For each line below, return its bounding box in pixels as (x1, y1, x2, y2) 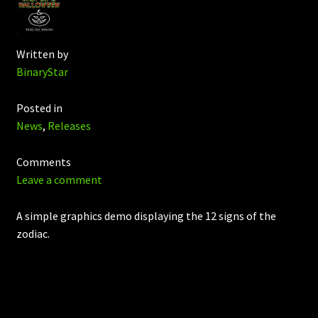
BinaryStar (16, 65, 68, 79)
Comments (16, 155, 71, 170)
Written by (16, 47, 68, 62)
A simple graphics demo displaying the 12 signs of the (16, 208, 276, 223)
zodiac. (16, 226, 50, 241)
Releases (47, 119, 91, 133)
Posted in (16, 101, 62, 116)
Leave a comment (16, 172, 102, 187)
